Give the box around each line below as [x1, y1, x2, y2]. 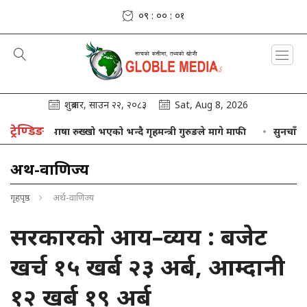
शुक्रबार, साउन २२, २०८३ [64, 97, 147, 111]
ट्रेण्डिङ [10, 121, 44, 138]
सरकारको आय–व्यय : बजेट [10, 220, 267, 252]
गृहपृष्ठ [10, 191, 30, 204]
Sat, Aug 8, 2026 [175, 97, 248, 111]
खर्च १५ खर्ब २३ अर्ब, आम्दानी [10, 250, 285, 282]
